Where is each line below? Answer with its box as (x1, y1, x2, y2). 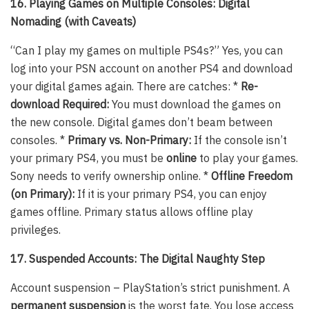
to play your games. (197, 151, 298, 166)
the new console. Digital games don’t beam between (10, 115, 272, 130)
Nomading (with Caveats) (10, 14, 136, 29)
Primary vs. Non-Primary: (68, 133, 191, 148)
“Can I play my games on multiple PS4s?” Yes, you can (10, 43, 283, 58)
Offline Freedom (211, 169, 292, 183)
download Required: (10, 97, 109, 112)
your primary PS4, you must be (10, 151, 166, 166)
